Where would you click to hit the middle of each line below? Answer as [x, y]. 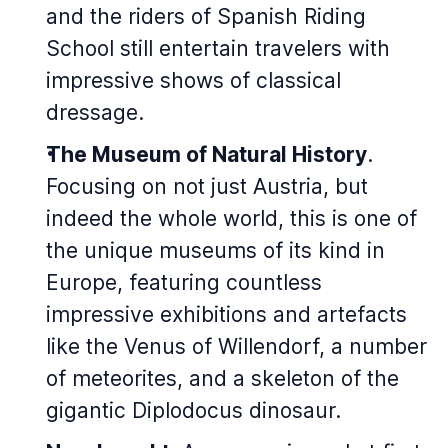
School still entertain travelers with [218, 48]
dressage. [95, 112]
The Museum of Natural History [206, 154]
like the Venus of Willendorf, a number [236, 346]
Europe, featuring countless [184, 282]
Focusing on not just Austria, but [207, 186]
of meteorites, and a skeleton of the [222, 378]
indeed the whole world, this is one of [231, 218]
